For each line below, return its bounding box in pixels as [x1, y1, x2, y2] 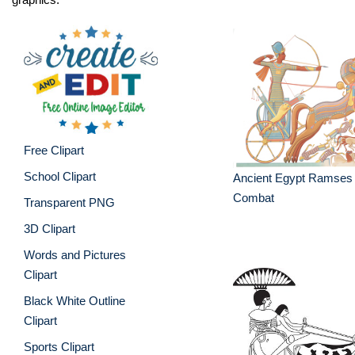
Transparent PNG [24, 195, 115, 209]
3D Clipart [24, 221, 75, 235]
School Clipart [24, 169, 96, 183]
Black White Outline [24, 293, 125, 307]
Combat [233, 191, 274, 204]
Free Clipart [24, 143, 84, 157]
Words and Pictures [24, 247, 126, 261]
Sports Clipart [24, 339, 94, 353]
